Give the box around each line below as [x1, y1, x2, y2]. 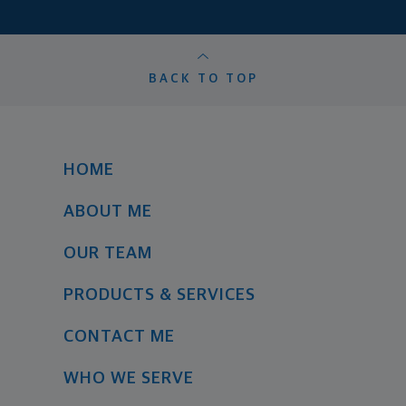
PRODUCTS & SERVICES [63, 286, 256, 304]
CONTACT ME [63, 328, 175, 346]
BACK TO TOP [148, 72, 258, 86]
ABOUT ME [63, 203, 152, 221]
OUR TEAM [63, 245, 152, 263]
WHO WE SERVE [63, 370, 194, 388]
